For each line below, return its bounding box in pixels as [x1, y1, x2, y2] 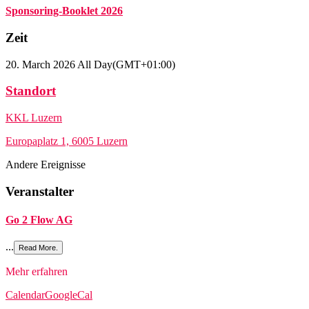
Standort [6, 83, 56, 99]
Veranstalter [6, 183, 74, 199]
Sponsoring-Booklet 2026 [6, 5, 123, 17]
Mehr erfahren [6, 266, 68, 278]
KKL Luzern [6, 112, 62, 124]
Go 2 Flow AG [6, 214, 72, 226]
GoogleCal [45, 289, 92, 301]
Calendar [6, 289, 45, 301]
